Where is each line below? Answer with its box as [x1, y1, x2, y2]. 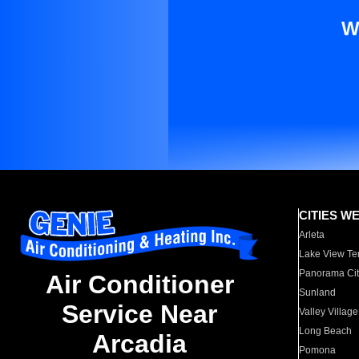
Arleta [299, 229, 325, 240]
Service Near [62, 300, 217, 329]
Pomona [299, 345, 337, 356]
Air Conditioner [45, 270, 234, 300]
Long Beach [299, 325, 353, 337]
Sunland [299, 287, 337, 298]
